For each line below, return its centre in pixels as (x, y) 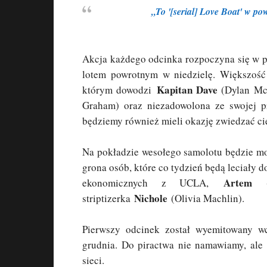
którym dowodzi (119, 90)
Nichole (151, 198)
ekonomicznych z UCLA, (153, 183)
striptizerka (108, 198)
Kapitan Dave (187, 90)
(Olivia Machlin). (206, 198)
